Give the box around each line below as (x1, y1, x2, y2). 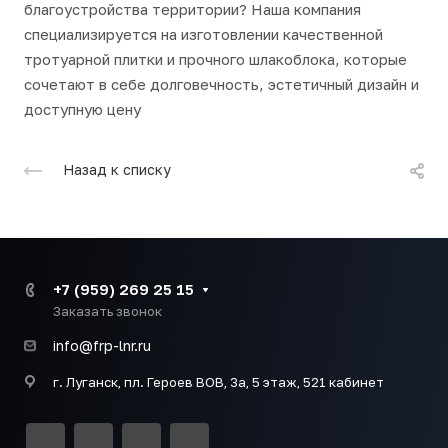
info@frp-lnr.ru (53, 337, 151, 355)
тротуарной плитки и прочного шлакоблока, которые (24, 50, 407, 68)
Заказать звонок (53, 303, 162, 320)
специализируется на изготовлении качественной (24, 25, 383, 43)
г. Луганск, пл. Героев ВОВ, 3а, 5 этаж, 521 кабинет (53, 374, 384, 391)
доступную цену (24, 100, 141, 118)
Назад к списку (63, 161, 171, 179)
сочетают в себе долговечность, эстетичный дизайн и (24, 75, 419, 93)
